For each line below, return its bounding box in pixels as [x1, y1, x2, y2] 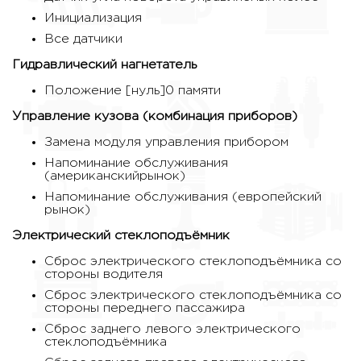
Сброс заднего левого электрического [44, 323, 301, 336]
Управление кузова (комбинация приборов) [12, 110, 297, 123]
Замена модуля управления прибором [44, 136, 288, 149]
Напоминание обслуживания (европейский [44, 191, 322, 204]
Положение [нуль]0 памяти [44, 85, 221, 98]
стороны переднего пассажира [44, 302, 245, 315]
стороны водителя [44, 268, 163, 281]
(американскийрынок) [44, 170, 185, 183]
